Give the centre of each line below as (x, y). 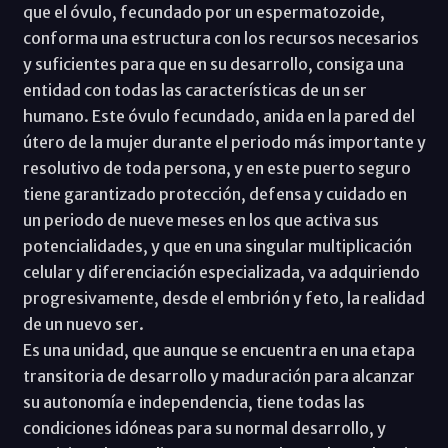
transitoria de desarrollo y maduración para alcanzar (218, 376)
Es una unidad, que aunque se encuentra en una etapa (218, 350)
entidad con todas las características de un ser (194, 90)
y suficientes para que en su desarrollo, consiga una (213, 64)
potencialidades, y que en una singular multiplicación (217, 246)
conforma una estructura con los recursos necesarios (220, 38)
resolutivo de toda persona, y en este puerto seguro (216, 168)
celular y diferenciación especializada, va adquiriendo (221, 272)
